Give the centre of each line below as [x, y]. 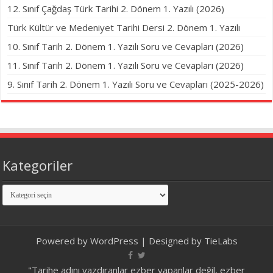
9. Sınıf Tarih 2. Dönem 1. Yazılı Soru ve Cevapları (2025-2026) [136, 84]
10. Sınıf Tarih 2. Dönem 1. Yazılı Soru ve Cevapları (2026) [126, 47]
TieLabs [221, 241]
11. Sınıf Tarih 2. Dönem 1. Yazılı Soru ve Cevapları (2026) [126, 66]
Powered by [63, 241]
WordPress [114, 241]
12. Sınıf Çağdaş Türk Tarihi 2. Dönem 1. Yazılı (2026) [116, 9]
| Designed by [171, 241]
